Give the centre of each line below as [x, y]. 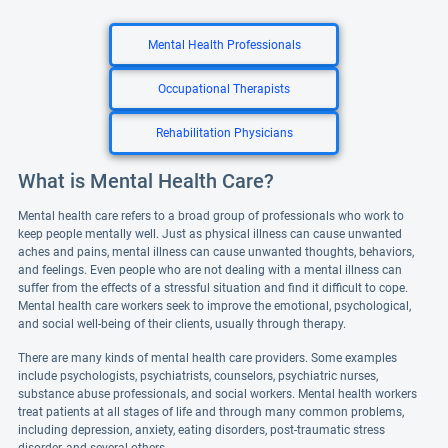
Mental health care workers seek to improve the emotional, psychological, [214, 306]
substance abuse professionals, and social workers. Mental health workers [217, 394]
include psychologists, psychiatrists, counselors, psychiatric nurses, [198, 376]
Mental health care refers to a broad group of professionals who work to [211, 216]
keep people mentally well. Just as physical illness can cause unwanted [210, 234]
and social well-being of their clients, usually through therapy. [182, 324]
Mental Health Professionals [224, 45]
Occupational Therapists [224, 89]
